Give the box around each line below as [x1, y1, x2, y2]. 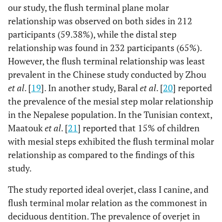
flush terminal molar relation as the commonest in [8, 197, 207, 209]
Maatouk [8, 122, 45, 134]
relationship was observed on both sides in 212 [8, 15, 192, 27]
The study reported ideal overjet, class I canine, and [8, 183, 209, 196]
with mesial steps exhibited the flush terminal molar [8, 135, 214, 148]
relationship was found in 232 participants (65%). [8, 42, 202, 54]
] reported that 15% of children [78, 122, 200, 134]
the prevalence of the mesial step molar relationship [8, 95, 213, 108]
